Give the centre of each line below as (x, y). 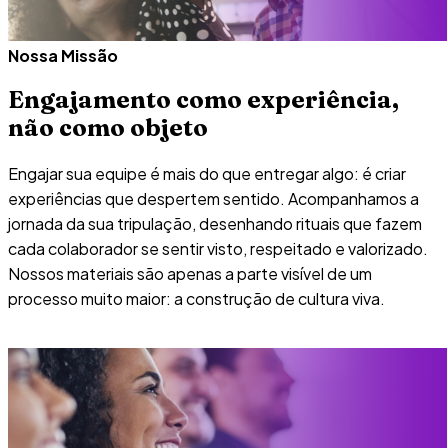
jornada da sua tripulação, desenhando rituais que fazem (215, 224)
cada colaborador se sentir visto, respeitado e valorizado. (218, 249)
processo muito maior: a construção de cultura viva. (196, 299)
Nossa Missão (63, 55)
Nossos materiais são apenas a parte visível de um (190, 274)
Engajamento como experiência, (203, 99)
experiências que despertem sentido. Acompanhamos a (213, 199)
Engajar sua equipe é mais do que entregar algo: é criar (207, 174)
